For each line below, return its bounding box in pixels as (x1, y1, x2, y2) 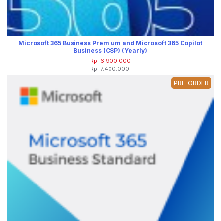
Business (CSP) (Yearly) (74, 46, 147, 54)
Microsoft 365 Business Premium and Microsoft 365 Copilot (18, 39, 203, 47)
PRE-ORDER (173, 78, 209, 87)
